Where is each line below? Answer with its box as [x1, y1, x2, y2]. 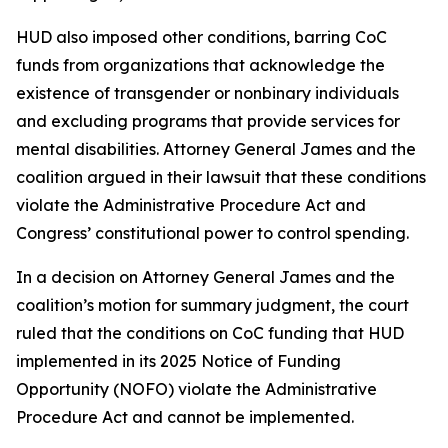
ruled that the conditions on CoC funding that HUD [16, 323, 404, 343]
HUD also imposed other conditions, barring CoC [16, 27, 387, 47]
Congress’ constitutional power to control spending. [16, 223, 413, 243]
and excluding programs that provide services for [16, 111, 400, 131]
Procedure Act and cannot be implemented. [16, 407, 354, 427]
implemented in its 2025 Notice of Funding [16, 351, 341, 371]
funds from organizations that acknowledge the [16, 55, 385, 75]
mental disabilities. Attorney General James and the [16, 139, 416, 159]
